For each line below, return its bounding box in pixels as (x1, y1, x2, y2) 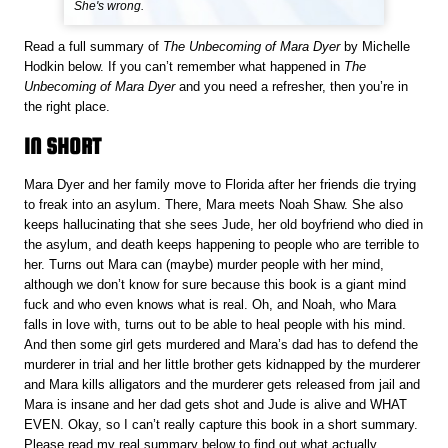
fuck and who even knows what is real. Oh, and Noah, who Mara (24, 296, 397, 312)
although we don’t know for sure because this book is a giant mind (24, 276, 407, 292)
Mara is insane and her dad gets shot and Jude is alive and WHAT (24, 396, 408, 412)
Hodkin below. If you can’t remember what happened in (24, 59, 345, 75)
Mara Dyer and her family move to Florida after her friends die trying (24, 176, 417, 192)
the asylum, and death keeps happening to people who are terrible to (24, 236, 420, 252)
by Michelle (344, 39, 411, 55)
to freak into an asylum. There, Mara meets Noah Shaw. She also (24, 196, 404, 212)
